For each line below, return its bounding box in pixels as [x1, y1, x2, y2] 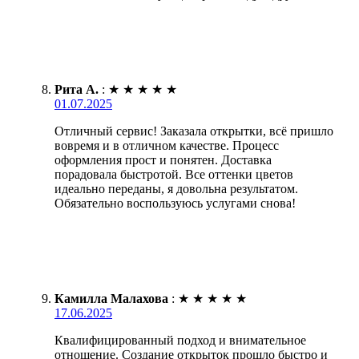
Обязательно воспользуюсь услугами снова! [54, 196, 296, 211]
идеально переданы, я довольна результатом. [54, 182, 298, 196]
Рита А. [54, 83, 99, 97]
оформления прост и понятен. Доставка [54, 153, 272, 167]
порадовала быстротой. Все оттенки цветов [54, 167, 293, 182]
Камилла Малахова [54, 292, 168, 306]
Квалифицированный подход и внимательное [54, 333, 306, 348]
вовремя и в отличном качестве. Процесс [54, 139, 279, 153]
